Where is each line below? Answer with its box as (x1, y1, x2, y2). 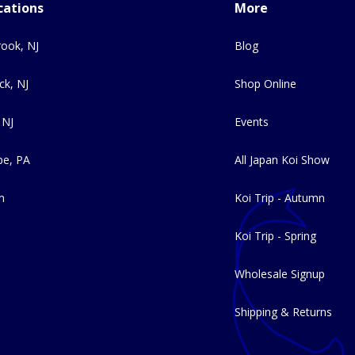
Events (235, 114, 269, 129)
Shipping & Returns (235, 304, 332, 319)
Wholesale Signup (235, 266, 325, 281)
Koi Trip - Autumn (235, 190, 325, 205)
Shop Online (235, 76, 296, 91)
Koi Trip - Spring (235, 228, 316, 243)
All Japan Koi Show (235, 152, 330, 167)
